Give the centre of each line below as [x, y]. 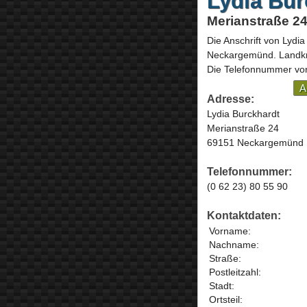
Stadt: [221, 286]
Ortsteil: [225, 300]
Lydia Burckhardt [243, 113]
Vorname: [230, 231]
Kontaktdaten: [244, 216]
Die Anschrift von [244, 41]
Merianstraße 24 [243, 128]
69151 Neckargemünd [255, 142]
